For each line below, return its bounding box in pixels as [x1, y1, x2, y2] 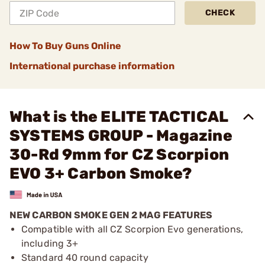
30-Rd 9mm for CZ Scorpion [9, 146, 230, 164]
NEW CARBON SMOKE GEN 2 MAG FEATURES [9, 209, 213, 221]
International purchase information [9, 60, 174, 72]
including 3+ [21, 237, 79, 249]
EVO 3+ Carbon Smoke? [9, 164, 192, 183]
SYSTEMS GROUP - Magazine [9, 127, 232, 145]
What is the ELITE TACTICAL [9, 108, 228, 126]
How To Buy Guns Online [9, 40, 121, 51]
